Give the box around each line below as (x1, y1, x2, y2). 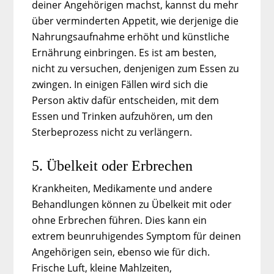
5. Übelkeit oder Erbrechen (32, 157, 193, 174)
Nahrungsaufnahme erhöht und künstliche (32, 29, 230, 43)
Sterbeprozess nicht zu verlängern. (32, 125, 193, 139)
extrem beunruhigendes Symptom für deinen (32, 229, 242, 243)
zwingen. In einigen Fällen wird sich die (32, 77, 209, 91)
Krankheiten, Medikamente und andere (32, 181, 213, 195)
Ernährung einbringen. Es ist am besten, (32, 45, 217, 59)
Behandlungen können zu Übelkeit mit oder (32, 197, 232, 211)
